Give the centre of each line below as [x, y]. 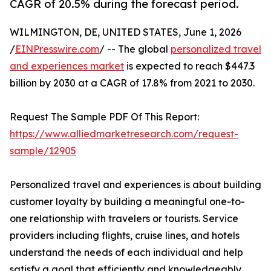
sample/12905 [43, 151]
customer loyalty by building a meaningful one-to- [127, 202]
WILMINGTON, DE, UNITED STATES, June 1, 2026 [126, 32]
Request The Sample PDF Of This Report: [104, 117]
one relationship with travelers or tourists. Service [124, 219]
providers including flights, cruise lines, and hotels [125, 236]
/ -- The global [135, 49]
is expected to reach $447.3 [189, 66]
